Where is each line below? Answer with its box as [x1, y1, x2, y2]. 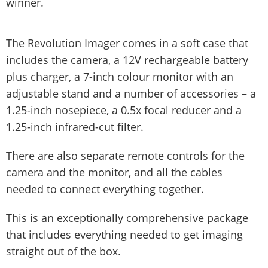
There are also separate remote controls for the [6, 148, 245, 163]
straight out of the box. [6, 243, 121, 258]
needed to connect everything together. [6, 181, 204, 196]
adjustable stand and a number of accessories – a [6, 86, 256, 100]
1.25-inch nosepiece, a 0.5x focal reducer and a [6, 102, 242, 117]
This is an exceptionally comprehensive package [6, 210, 248, 225]
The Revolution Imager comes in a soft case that [6, 35, 248, 50]
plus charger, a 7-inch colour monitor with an [6, 69, 233, 84]
